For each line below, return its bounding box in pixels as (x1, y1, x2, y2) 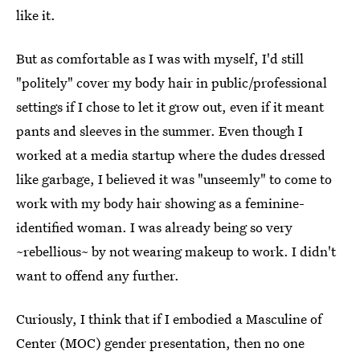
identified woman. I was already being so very (16, 217, 292, 236)
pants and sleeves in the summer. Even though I (16, 121, 303, 140)
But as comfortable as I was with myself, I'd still (16, 48, 304, 67)
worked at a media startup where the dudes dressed (16, 145, 325, 164)
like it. (16, 5, 55, 24)
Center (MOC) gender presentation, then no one (16, 333, 305, 352)
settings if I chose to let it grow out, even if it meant (16, 96, 324, 116)
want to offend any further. (16, 265, 179, 284)
